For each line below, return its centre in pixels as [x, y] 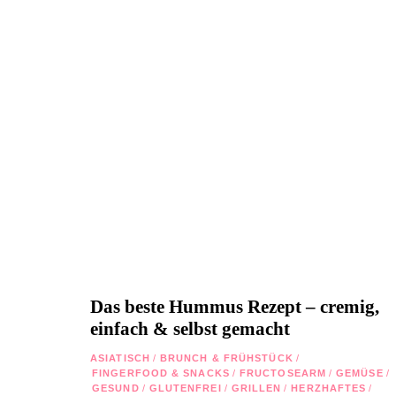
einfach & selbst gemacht [190, 328]
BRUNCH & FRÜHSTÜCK [226, 358]
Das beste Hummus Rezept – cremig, [235, 306]
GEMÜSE [360, 373]
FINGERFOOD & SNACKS [161, 373]
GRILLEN [256, 388]
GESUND [116, 388]
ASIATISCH [120, 358]
